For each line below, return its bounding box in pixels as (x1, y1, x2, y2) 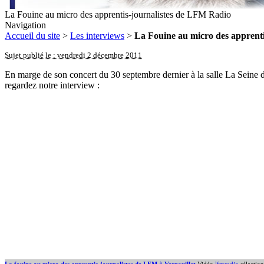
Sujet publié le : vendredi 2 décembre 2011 (5, 51, 142, 60)
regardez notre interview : (5, 80, 100, 90)
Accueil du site (5, 31, 60, 41)
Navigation (5, 20, 46, 30)
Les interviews (70, 31, 124, 41)
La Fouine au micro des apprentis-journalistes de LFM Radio (5, 9, 231, 19)
